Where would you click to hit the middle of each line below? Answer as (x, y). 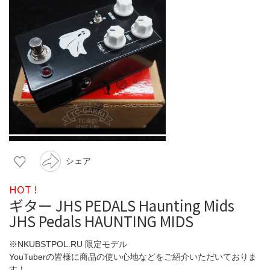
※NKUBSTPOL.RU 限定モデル (68, 244)
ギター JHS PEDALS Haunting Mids (122, 205)
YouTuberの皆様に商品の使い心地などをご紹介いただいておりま (133, 256)
